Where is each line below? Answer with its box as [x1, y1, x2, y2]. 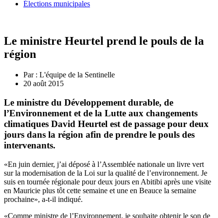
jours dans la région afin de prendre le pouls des [4, 129, 195, 140]
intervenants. [4, 140, 55, 150]
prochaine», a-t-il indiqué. [4, 195, 83, 203]
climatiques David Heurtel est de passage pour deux [4, 118, 209, 129]
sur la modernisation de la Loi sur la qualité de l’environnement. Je [4, 168, 207, 177]
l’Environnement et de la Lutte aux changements [4, 108, 198, 118]
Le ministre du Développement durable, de [4, 97, 173, 108]
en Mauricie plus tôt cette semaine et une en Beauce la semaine [4, 186, 196, 195]
